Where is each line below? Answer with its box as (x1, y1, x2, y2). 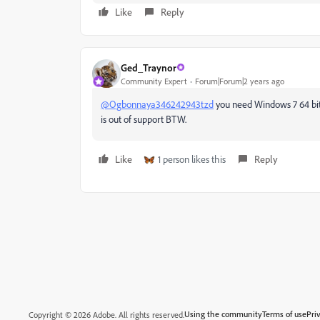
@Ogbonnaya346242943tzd (101, 98, 214, 110)
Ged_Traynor (121, 61, 176, 74)
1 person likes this (158, 153, 226, 165)
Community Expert (121, 75, 187, 86)
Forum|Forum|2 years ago (195, 75, 284, 86)
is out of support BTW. (101, 113, 186, 125)
